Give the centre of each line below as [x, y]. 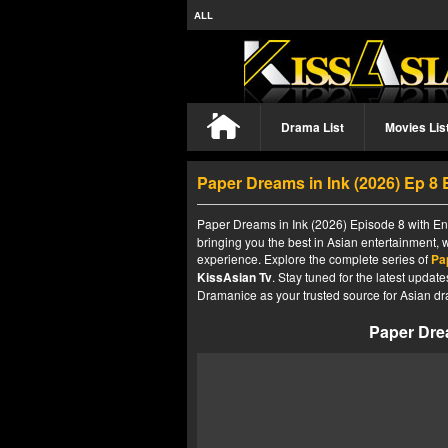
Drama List [312, 127]
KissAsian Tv [234, 277]
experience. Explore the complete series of [314, 258]
